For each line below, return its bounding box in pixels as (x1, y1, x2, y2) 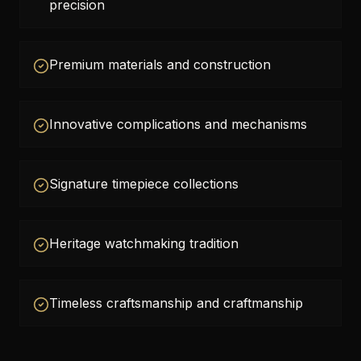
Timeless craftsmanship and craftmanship (49, 295, 303, 311)
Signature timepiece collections (49, 176, 239, 192)
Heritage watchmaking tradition (49, 235, 239, 251)
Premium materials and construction (49, 56, 271, 73)
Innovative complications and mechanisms (49, 116, 307, 132)
